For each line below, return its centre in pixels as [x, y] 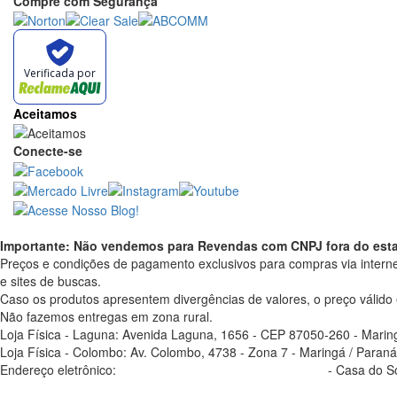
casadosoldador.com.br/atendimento [222, 370]
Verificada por [60, 74]
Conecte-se [48, 151]
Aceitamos [45, 114]
